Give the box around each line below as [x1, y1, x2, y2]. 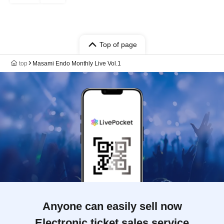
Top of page [99, 40, 137, 48]
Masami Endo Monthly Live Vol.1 [32, 59, 121, 67]
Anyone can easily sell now [42, 199, 182, 212]
